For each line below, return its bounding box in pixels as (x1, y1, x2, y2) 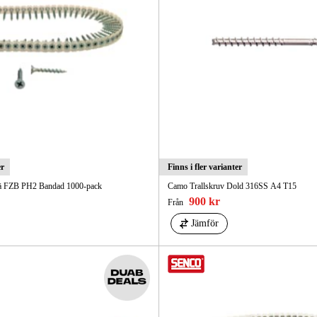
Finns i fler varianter (167, 162, 242, 173)
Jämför (190, 218, 219, 229)
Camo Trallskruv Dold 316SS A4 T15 (167, 181, 296, 192)
